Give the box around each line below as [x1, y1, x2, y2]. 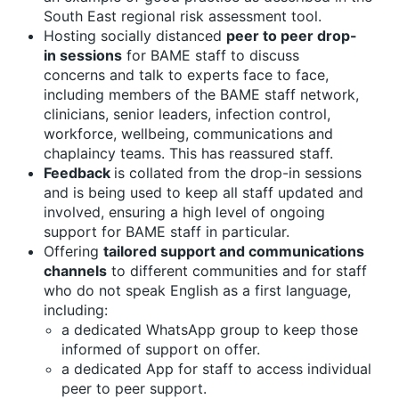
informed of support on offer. [61, 339, 260, 358]
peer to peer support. [61, 379, 207, 397]
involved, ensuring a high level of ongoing [44, 202, 325, 221]
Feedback [44, 163, 114, 182]
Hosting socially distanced [44, 26, 226, 45]
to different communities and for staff [107, 261, 367, 280]
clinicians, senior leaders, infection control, [44, 104, 330, 123]
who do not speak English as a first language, [44, 281, 351, 299]
